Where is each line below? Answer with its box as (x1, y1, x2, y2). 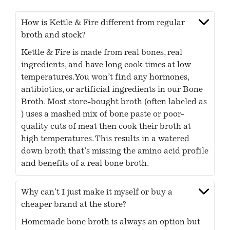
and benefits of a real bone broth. (21, 160, 149, 168)
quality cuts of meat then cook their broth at (21, 123, 191, 131)
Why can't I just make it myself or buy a (21, 188, 173, 197)
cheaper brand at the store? (21, 201, 126, 209)
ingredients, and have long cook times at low (21, 61, 191, 70)
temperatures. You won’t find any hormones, (21, 73, 189, 82)
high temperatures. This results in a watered (21, 135, 190, 144)
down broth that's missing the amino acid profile (21, 147, 209, 156)
